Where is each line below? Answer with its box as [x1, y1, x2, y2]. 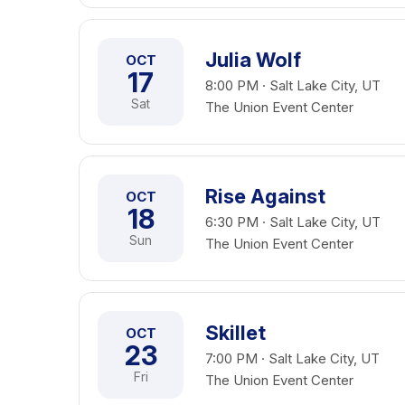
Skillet [205, 321, 266, 344]
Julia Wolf [205, 48, 301, 71]
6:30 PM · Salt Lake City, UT [205, 213, 381, 231]
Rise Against [205, 184, 325, 208]
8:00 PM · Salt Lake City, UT [205, 77, 381, 94]
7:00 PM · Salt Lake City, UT [205, 350, 380, 367]
